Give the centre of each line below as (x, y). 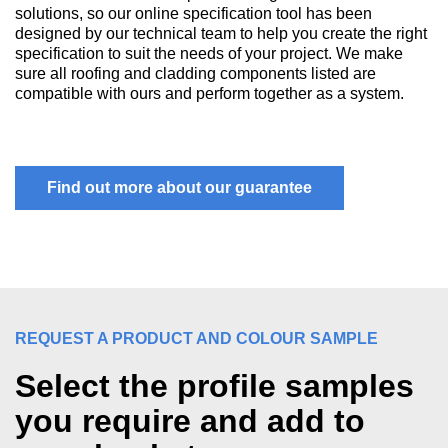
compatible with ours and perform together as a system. (209, 93)
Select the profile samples (214, 386)
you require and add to (190, 421)
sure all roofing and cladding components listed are (195, 73)
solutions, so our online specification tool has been (193, 13)
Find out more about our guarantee (179, 187)
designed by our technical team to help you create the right (221, 33)
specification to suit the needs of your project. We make (209, 53)
